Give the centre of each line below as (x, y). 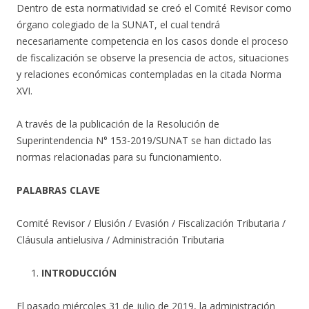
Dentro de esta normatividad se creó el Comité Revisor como (154, 8)
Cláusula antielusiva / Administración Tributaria (120, 240)
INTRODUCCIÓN (79, 273)
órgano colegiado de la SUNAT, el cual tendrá (118, 24)
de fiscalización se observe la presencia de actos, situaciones (153, 58)
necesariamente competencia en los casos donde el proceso (152, 41)
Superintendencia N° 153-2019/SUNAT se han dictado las (144, 140)
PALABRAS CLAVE (58, 190)
